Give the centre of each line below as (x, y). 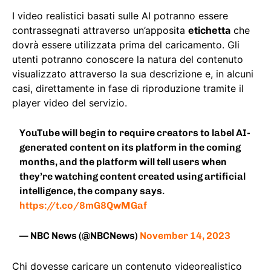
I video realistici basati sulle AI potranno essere (120, 16)
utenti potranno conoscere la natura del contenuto (128, 60)
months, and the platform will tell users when (123, 162)
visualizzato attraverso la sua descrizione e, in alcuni (133, 74)
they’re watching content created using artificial (133, 177)
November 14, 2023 (185, 236)
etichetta (209, 31)
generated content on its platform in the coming (130, 148)
